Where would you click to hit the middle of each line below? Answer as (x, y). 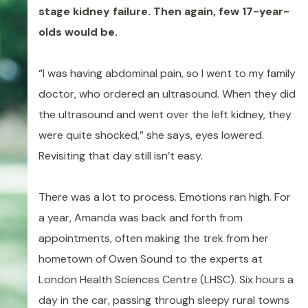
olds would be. (82, 32)
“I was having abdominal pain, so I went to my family (167, 74)
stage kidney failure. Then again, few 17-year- (164, 12)
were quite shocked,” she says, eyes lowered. (151, 135)
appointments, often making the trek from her (153, 239)
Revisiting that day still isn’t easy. (126, 156)
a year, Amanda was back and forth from (140, 218)
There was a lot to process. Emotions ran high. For (164, 197)
